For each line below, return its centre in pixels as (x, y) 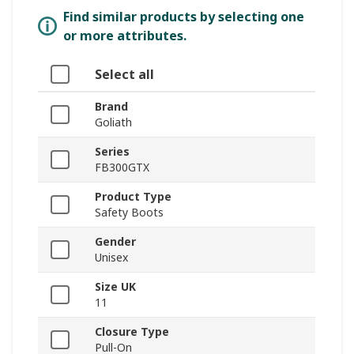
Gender (115, 242)
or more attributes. (125, 36)
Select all (124, 75)
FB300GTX (122, 168)
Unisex (111, 258)
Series (112, 152)
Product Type (133, 197)
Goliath (113, 122)
